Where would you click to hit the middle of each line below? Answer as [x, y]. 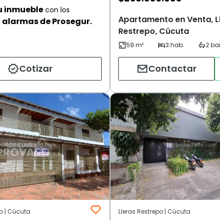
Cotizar [36, 69]
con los [56, 10]
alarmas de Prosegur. [47, 21]
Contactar [172, 69]
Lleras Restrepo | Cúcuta [154, 212]
